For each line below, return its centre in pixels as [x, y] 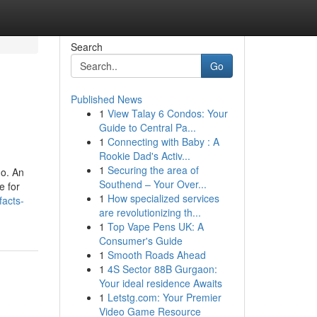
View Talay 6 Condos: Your [167, 113]
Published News [106, 99]
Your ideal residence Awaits [160, 283]
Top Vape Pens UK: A [155, 226]
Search [86, 47]
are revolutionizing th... [150, 212]
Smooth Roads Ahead [156, 255]
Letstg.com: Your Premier [164, 297]
